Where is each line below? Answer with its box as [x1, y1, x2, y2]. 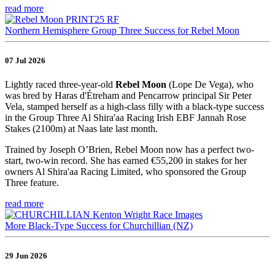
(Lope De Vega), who [169, 79, 254, 90]
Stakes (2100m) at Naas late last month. [5, 123, 158, 134]
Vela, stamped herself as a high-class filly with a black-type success [5, 101, 264, 112]
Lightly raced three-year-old [5, 79, 115, 90]
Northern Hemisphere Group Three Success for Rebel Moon [5, 25, 239, 36]
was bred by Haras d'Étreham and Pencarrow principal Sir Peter [5, 90, 252, 101]
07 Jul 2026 [5, 55, 45, 65]
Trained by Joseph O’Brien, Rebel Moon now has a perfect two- [5, 144, 254, 155]
